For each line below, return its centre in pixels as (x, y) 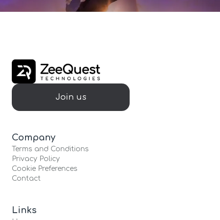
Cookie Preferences (45, 168)
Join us (71, 97)
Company (34, 137)
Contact (26, 178)
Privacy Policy (36, 159)
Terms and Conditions (50, 149)
